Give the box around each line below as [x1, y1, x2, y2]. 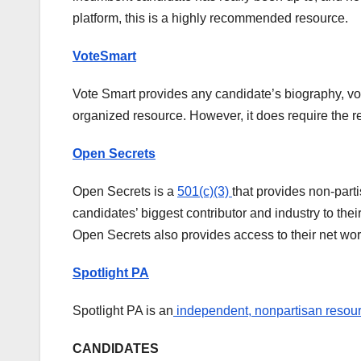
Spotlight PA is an [73, 304, 173, 318]
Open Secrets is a [73, 185, 177, 199]
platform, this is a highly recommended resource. [73, 11, 351, 26]
